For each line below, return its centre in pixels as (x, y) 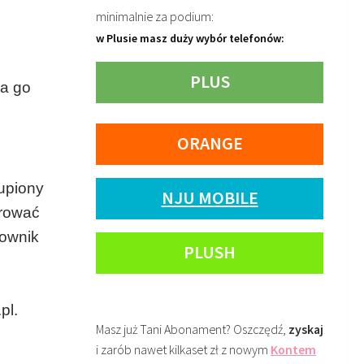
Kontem (293, 350)
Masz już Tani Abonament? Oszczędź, (192, 329)
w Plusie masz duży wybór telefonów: (190, 38)
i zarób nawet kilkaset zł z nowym (183, 350)
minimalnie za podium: (155, 16)
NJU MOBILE (210, 197)
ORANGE (210, 143)
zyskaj (306, 329)
